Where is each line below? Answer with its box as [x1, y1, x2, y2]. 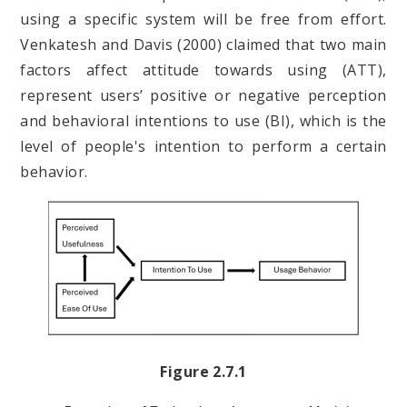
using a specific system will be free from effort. [20, 9, 387, 30]
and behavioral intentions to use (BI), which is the [20, 111, 387, 132]
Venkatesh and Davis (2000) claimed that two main [20, 35, 387, 55]
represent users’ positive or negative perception [20, 85, 387, 106]
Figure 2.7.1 [160, 362, 247, 382]
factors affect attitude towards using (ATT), [20, 60, 387, 81]
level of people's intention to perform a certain [20, 136, 387, 157]
